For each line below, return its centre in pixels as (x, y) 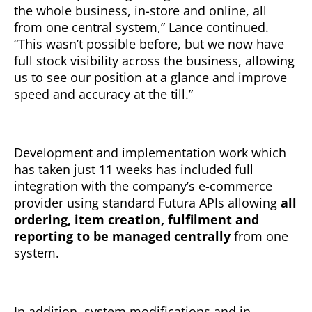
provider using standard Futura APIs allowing (147, 202)
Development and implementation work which (150, 152)
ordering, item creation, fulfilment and (136, 219)
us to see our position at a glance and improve (150, 77)
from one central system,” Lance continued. (141, 27)
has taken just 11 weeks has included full (134, 169)
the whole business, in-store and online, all (140, 10)
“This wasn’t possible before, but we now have (149, 44)
